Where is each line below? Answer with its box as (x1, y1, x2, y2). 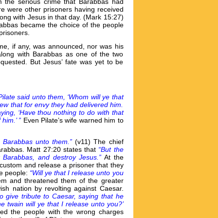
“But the (98, 145, 124, 153)
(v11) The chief (75, 137, 124, 145)
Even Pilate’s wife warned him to (21, 116, 124, 124)
